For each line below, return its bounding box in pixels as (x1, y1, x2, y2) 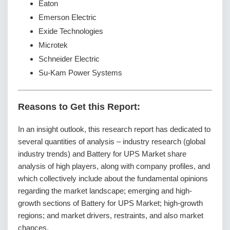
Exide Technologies (39, 27, 103, 36)
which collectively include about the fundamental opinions (18, 174, 208, 183)
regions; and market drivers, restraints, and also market (18, 210, 203, 220)
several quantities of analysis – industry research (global (18, 137, 205, 146)
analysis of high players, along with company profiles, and (18, 161, 210, 170)
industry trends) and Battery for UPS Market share (18, 149, 186, 158)
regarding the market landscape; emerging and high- (18, 186, 192, 195)
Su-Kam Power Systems (39, 68, 122, 78)
